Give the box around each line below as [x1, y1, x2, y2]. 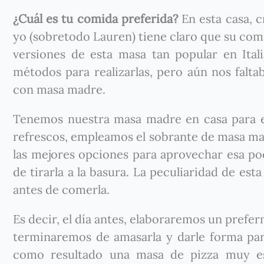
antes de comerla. [13, 182, 110, 197]
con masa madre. [13, 82, 105, 97]
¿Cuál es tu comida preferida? [13, 11, 178, 26]
